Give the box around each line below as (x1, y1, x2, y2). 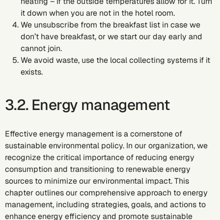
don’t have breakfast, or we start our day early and (21, 31, 202, 42)
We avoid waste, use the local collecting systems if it (21, 55, 210, 65)
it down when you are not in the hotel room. (21, 8, 175, 18)
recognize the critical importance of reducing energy (5, 152, 194, 163)
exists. (21, 67, 43, 77)
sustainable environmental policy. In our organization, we (5, 140, 208, 151)
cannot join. (21, 43, 62, 54)
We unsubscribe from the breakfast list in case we (21, 20, 200, 30)
